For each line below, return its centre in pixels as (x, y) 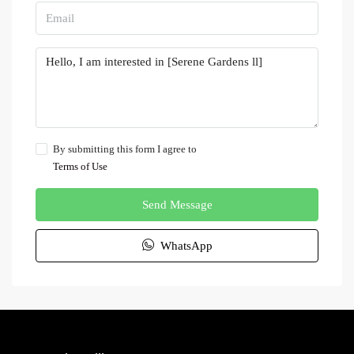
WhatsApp (185, 246)
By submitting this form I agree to (125, 149)
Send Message (177, 205)
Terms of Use (80, 166)
